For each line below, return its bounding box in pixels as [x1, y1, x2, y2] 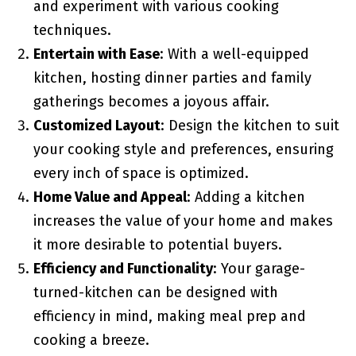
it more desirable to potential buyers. [33, 236, 282, 253]
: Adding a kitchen [186, 188, 305, 206]
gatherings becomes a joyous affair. [33, 93, 269, 110]
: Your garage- [212, 260, 305, 277]
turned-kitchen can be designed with [33, 284, 278, 301]
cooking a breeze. [33, 331, 149, 349]
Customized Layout [33, 117, 161, 134]
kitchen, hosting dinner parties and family [33, 69, 311, 87]
